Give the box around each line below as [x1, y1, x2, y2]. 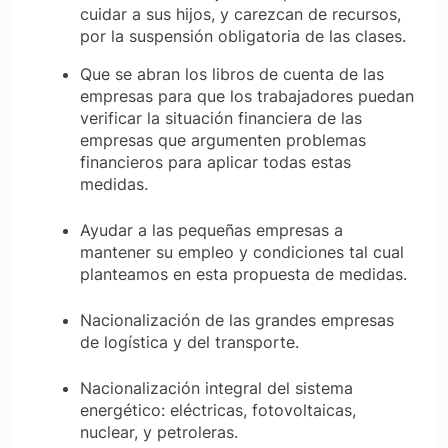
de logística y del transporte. [80, 331, 299, 352]
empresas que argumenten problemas [80, 129, 366, 150]
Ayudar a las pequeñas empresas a [80, 219, 343, 240]
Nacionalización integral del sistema [80, 377, 353, 398]
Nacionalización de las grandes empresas [80, 309, 394, 330]
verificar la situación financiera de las [80, 107, 362, 128]
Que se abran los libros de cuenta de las [80, 63, 384, 84]
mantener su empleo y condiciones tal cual [80, 241, 404, 262]
